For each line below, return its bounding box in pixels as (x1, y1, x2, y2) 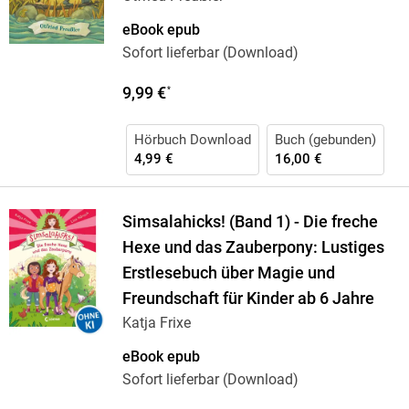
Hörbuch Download (133, 131, 251, 149)
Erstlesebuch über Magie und (121, 264, 335, 283)
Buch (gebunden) (274, 131, 376, 149)
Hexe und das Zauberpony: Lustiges (121, 238, 384, 257)
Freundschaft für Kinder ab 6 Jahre (121, 289, 374, 309)
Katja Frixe (121, 314, 191, 332)
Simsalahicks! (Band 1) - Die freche (121, 213, 378, 232)
